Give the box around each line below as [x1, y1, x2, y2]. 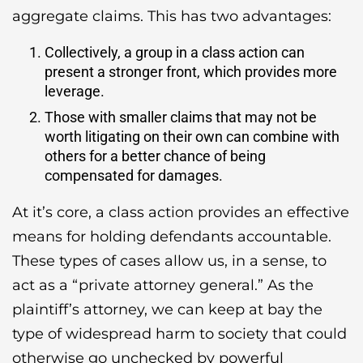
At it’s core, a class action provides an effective [12, 203, 349, 221]
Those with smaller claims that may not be [45, 109, 317, 126]
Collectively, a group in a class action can [45, 44, 305, 61]
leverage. [45, 83, 105, 100]
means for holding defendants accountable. [12, 228, 331, 246]
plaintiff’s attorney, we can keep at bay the [12, 301, 322, 318]
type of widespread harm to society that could [12, 325, 347, 343]
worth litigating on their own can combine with [45, 128, 340, 145]
